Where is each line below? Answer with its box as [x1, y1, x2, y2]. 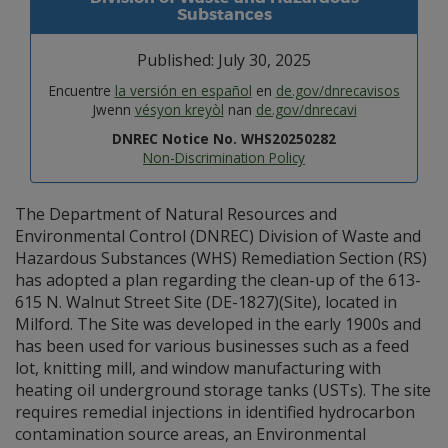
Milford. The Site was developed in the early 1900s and [15, 313, 421, 335]
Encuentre [48, 81, 115, 100]
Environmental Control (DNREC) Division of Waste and [15, 225, 421, 247]
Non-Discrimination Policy [143, 148, 305, 167]
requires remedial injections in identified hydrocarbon [15, 401, 415, 423]
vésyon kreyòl [134, 100, 224, 119]
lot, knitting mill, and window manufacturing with [15, 357, 381, 379]
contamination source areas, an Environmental [15, 423, 366, 445]
